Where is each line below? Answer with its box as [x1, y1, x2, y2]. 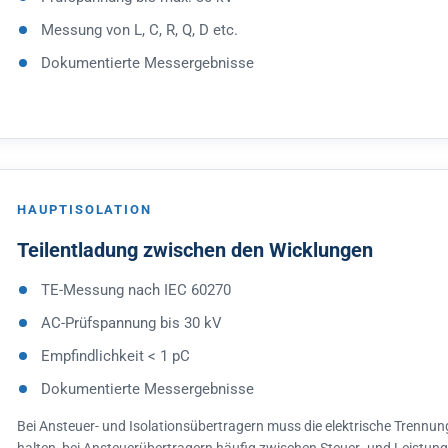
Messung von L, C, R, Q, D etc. [41, 21, 238, 39]
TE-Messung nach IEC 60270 [41, 281, 231, 299]
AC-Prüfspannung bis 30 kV [41, 314, 222, 332]
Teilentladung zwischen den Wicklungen [17, 238, 373, 262]
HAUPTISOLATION [17, 202, 152, 217]
